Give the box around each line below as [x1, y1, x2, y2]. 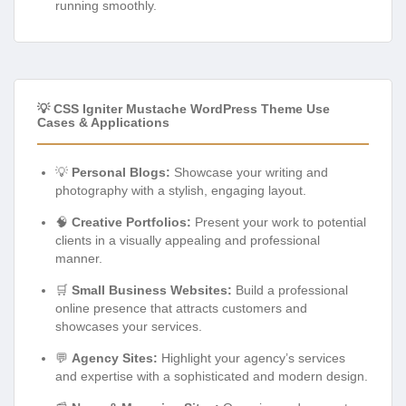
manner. [55, 250, 102, 266]
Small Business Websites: [72, 282, 232, 297]
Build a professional [232, 282, 348, 297]
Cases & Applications [37, 114, 169, 130]
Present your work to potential [191, 214, 366, 229]
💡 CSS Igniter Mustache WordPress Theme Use [37, 101, 330, 116]
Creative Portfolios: [72, 214, 191, 229]
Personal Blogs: [72, 164, 170, 179]
